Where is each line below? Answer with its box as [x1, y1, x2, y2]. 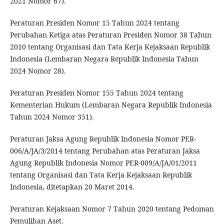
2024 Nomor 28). [9, 65, 66, 75]
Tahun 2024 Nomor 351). [9, 111, 94, 121]
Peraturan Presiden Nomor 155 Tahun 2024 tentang [9, 87, 183, 97]
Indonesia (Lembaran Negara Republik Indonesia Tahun [9, 53, 198, 63]
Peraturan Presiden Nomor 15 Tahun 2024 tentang [9, 17, 179, 27]
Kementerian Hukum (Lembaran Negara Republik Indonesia [9, 99, 212, 109]
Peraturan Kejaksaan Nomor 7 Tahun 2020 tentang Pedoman [9, 203, 214, 213]
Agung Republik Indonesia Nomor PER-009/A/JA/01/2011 [9, 157, 197, 167]
